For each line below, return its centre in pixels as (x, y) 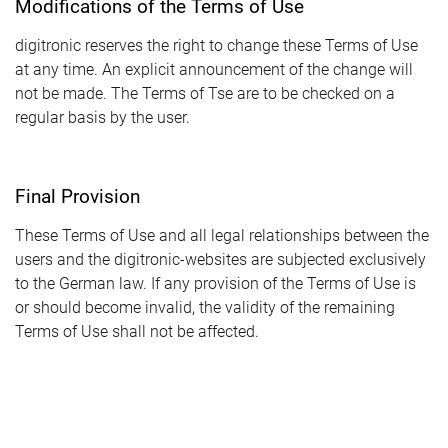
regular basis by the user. (102, 117)
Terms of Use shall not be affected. (137, 331)
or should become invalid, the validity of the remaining (205, 307)
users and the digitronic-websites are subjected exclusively (220, 259)
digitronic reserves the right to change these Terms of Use (216, 45)
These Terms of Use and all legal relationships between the (222, 235)
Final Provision (77, 196)
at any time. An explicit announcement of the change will (214, 69)
